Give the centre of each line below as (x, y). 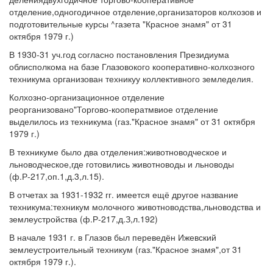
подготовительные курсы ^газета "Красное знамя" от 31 (121, 24)
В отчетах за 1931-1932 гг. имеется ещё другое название (124, 194)
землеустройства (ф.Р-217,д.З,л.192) (83, 219)
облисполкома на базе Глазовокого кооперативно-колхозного (132, 66)
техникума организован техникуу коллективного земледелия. (131, 79)
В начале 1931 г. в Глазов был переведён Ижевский (113, 237)
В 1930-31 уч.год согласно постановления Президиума (119, 54)
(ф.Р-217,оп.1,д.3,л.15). (57, 176)
